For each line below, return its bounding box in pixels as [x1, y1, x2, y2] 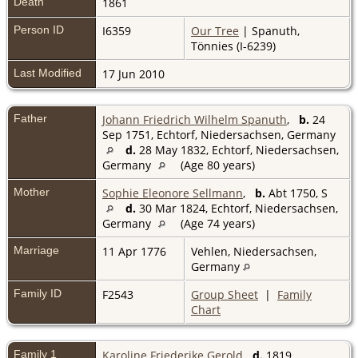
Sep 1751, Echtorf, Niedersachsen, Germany [102, 126, 336, 142]
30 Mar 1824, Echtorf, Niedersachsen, [136, 200, 338, 216]
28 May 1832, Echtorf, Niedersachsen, [136, 141, 339, 157]
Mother [14, 185, 50, 198]
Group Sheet [191, 286, 258, 302]
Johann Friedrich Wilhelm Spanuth [102, 111, 287, 127]
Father [14, 111, 47, 125]
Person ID [14, 22, 64, 36]
